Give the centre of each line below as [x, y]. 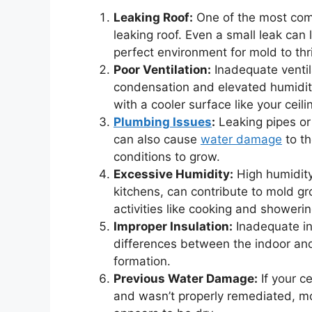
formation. [142, 261]
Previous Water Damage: [186, 278]
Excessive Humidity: [173, 174]
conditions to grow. [167, 156]
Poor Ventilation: [162, 69]
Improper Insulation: [173, 226]
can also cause [157, 139]
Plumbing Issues [163, 122]
